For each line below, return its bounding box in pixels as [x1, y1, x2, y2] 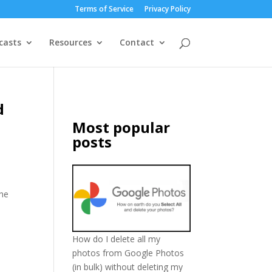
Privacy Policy [144, 4, 191, 14]
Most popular [72, 117, 171, 137]
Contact [119, 36, 154, 48]
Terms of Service [74, 4, 134, 14]
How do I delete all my [72, 233, 161, 245]
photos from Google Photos [72, 247, 185, 259]
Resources [49, 36, 92, 48]
